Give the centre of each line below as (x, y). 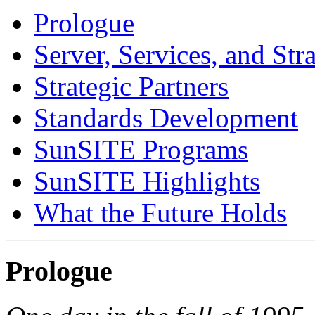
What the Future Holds (160, 212)
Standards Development (166, 117)
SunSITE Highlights (147, 181)
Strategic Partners (131, 86)
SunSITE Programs (141, 149)
